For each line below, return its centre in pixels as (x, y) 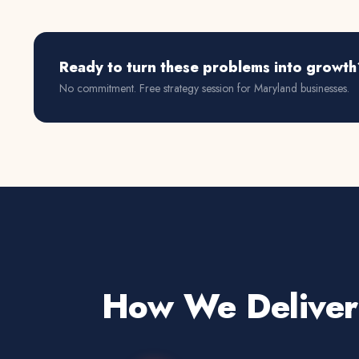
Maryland (276, 88)
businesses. (323, 88)
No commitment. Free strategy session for (157, 88)
